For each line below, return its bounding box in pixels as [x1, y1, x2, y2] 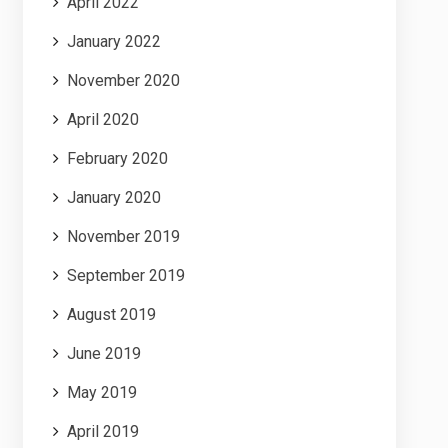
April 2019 [66, 422, 139, 442]
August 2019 [66, 305, 156, 325]
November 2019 [66, 227, 180, 247]
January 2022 [66, 32, 161, 52]
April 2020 [66, 110, 139, 130]
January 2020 [66, 188, 161, 208]
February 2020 [66, 149, 168, 169]
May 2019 [66, 383, 137, 403]
